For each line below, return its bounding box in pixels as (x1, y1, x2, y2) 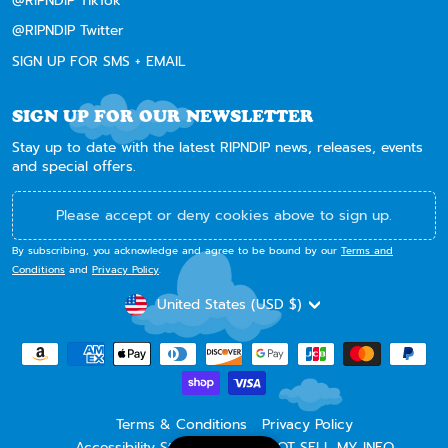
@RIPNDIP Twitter (12, 20, 124, 42)
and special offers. (12, 155, 141, 177)
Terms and (341, 242, 393, 258)
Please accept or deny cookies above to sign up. (56, 204, 392, 226)
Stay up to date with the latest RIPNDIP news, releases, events (12, 136, 423, 158)
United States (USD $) (156, 294, 302, 316)
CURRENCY (117, 288, 236, 312)
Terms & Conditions (115, 414, 247, 436)
